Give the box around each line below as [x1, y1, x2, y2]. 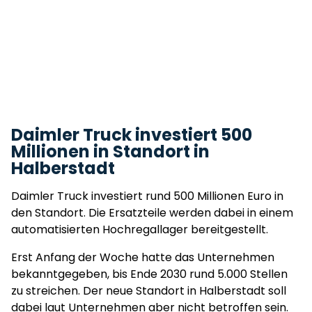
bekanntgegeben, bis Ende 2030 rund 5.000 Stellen [11, 266, 288, 282]
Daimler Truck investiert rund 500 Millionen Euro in [11, 188, 283, 204]
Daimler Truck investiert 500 [11, 123, 252, 146]
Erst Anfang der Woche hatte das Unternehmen [11, 249, 274, 265]
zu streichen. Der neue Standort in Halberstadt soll [11, 283, 286, 299]
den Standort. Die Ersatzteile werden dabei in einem [11, 205, 293, 221]
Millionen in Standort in [11, 140, 210, 163]
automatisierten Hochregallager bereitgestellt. [11, 221, 271, 237]
